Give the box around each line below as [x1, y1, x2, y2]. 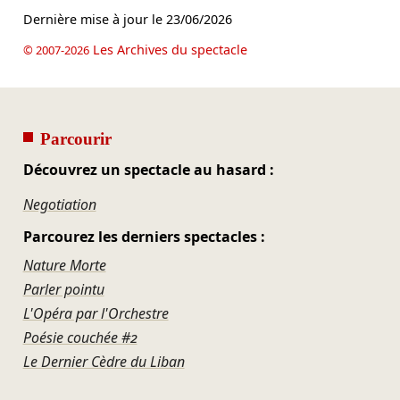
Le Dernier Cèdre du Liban [22, 351, 185, 371]
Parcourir [39, 129, 112, 149]
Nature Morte [22, 254, 106, 275]
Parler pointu [22, 279, 104, 299]
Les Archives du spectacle [88, 40, 247, 58]
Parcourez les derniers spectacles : [22, 227, 265, 247]
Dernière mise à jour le [22, 11, 166, 29]
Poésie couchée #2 [22, 327, 137, 347]
